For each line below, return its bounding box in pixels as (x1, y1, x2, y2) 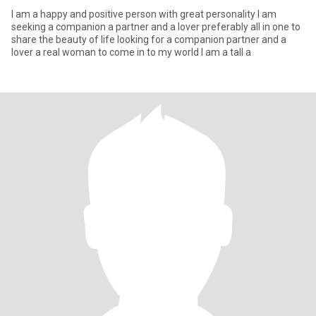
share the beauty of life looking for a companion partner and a (11, 34, 286, 45)
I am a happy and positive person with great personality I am (11, 8, 257, 20)
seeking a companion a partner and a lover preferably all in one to (11, 21, 300, 32)
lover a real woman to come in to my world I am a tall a (201, 47, 251, 58)
